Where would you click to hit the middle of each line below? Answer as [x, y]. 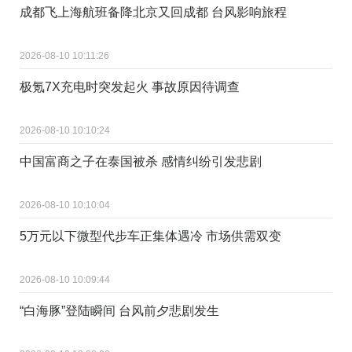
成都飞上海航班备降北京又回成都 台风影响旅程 [153, 12]
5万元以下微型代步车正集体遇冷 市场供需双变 [150, 236]
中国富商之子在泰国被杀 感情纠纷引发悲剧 [141, 161]
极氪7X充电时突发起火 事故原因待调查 [130, 86]
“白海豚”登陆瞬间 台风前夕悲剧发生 [119, 310]
